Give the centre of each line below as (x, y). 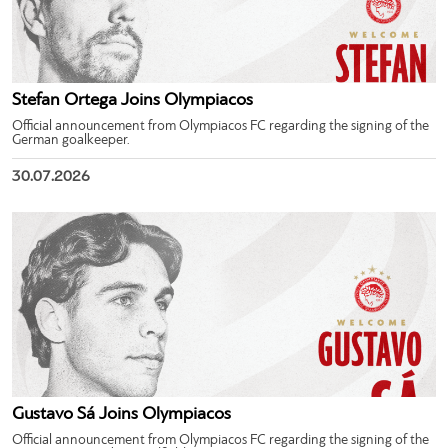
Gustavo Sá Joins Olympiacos (121, 414)
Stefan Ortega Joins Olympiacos (132, 100)
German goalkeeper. (71, 140)
